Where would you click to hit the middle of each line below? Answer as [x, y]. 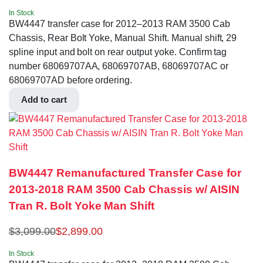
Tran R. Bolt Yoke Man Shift [82, 206]
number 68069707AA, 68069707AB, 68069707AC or [119, 66]
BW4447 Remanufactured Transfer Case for [125, 173]
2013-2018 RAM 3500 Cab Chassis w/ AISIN [124, 190]
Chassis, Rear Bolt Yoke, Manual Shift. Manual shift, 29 [123, 38]
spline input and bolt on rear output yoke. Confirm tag [118, 52]
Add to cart [44, 99]
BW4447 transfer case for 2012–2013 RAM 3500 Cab [119, 23]
